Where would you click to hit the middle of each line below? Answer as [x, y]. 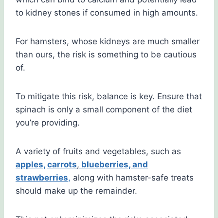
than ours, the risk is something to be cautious [106, 55]
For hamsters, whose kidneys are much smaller [108, 42]
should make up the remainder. [76, 191]
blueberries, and [114, 165]
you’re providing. [48, 123]
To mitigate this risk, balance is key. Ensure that [109, 97]
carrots [62, 165]
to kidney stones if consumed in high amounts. [107, 13]
